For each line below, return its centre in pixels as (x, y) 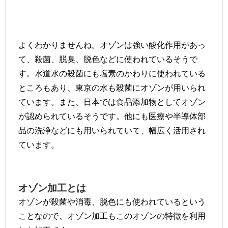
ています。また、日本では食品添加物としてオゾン (112, 102)
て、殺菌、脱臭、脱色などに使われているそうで (108, 59)
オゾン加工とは (52, 188)
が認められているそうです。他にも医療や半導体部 (112, 116)
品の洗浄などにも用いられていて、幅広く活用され (112, 130)
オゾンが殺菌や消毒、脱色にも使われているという (112, 201)
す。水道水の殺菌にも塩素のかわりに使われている (112, 73)
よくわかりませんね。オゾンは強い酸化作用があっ (112, 45)
